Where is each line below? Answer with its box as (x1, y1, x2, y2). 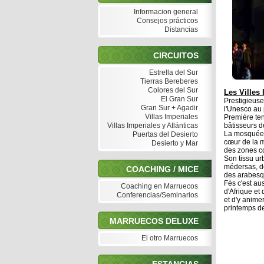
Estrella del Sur (147, 68, 198, 77)
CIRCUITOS (153, 51, 201, 60)
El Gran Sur (159, 95, 198, 103)
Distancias (163, 25, 198, 34)
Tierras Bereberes (138, 77, 198, 85)
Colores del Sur (146, 86, 198, 94)
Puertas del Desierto (131, 130, 198, 138)
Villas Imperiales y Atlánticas (105, 121, 198, 130)
